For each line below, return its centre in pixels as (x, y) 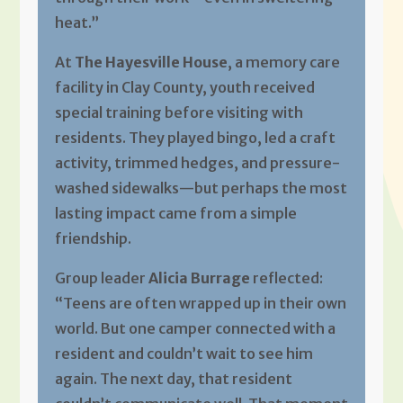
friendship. (93, 238)
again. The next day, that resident (173, 378)
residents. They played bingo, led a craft (195, 137)
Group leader (101, 278)
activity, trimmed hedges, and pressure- (197, 162)
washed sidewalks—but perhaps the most (201, 188)
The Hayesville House (151, 62)
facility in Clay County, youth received (184, 87)
